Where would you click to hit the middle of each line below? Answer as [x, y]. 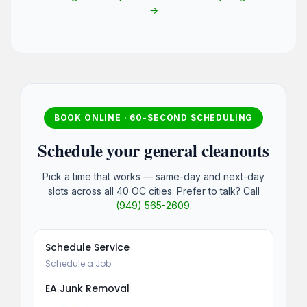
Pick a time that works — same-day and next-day [153, 176]
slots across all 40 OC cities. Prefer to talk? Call [153, 191]
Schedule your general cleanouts [153, 151]
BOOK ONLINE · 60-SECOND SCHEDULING [153, 118]
